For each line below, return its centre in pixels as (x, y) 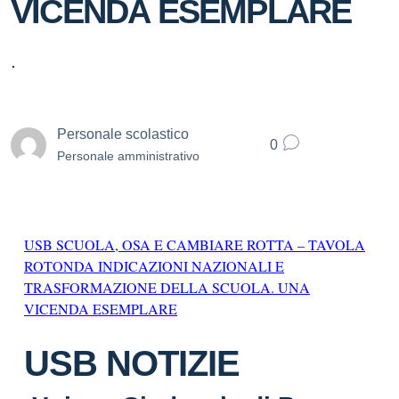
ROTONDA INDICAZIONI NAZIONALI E (154, 266)
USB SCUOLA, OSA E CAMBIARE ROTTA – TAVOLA (195, 244)
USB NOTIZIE (132, 363)
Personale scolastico (123, 134)
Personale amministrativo (128, 155)
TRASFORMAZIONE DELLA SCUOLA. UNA (167, 287)
